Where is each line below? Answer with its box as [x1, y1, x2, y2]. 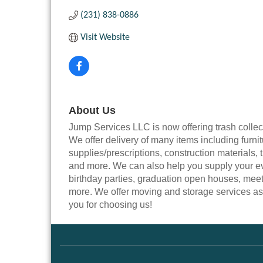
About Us [69, 104, 116, 117]
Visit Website [80, 33, 130, 43]
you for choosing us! [69, 200, 152, 210]
